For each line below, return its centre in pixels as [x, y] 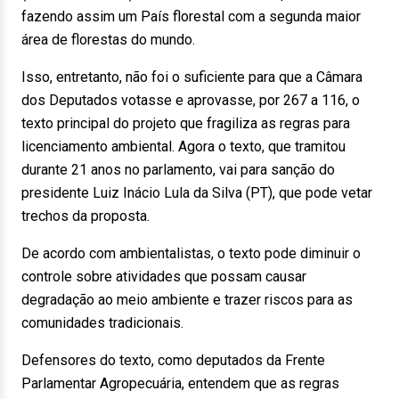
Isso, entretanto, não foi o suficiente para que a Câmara [192, 77]
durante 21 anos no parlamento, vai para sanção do [178, 170]
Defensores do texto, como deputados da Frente [173, 360]
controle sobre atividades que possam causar [164, 277]
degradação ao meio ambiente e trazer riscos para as [187, 300]
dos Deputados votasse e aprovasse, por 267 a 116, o [191, 100]
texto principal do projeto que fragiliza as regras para [186, 123]
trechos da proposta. [85, 216]
